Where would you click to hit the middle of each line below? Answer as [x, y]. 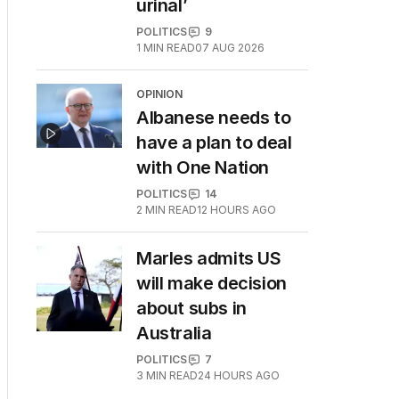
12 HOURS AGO [236, 210]
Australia [174, 333]
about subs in [191, 308]
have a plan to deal [214, 142]
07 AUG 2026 [230, 48]
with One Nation [203, 167]
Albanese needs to [214, 118]
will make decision [212, 283]
